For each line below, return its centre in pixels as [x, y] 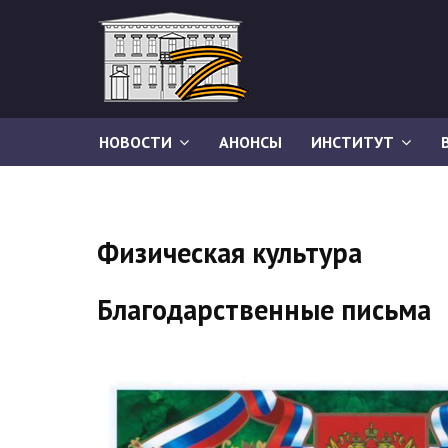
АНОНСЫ [250, 142]
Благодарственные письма [264, 309]
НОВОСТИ [135, 142]
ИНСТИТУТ [352, 142]
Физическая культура [229, 252]
